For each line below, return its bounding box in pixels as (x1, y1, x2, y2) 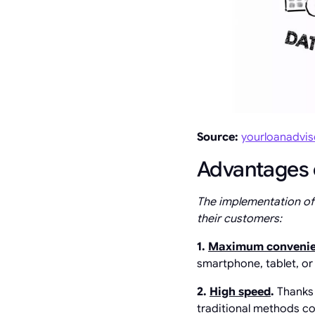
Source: (197, 129, 241, 144)
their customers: (197, 211, 282, 226)
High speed (210, 284, 271, 299)
